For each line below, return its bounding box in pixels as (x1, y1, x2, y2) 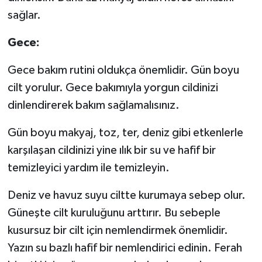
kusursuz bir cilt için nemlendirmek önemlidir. (7, 225, 228, 237)
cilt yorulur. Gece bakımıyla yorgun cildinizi (7, 82, 218, 94)
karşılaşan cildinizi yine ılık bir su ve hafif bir (7, 144, 216, 157)
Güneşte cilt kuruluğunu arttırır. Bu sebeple (7, 207, 220, 219)
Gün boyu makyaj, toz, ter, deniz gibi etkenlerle (7, 127, 243, 139)
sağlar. (7, 9, 43, 22)
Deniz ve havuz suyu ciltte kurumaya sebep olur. (7, 189, 246, 202)
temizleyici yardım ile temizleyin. (7, 162, 172, 174)
